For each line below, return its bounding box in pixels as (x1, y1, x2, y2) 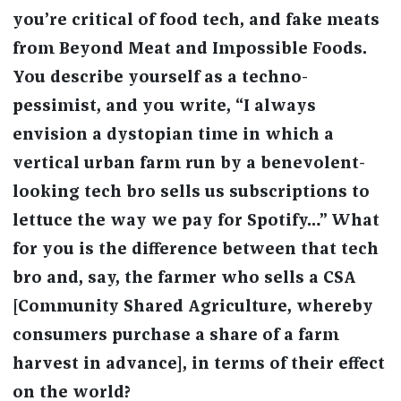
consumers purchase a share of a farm (12, 328, 339, 345)
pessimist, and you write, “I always (12, 98, 316, 115)
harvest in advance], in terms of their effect (12, 356, 385, 373)
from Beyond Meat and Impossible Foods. (12, 41, 367, 58)
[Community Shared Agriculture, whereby (12, 299, 373, 316)
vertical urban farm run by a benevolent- (12, 156, 365, 173)
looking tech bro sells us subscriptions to (12, 184, 370, 201)
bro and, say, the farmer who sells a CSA (12, 270, 356, 287)
